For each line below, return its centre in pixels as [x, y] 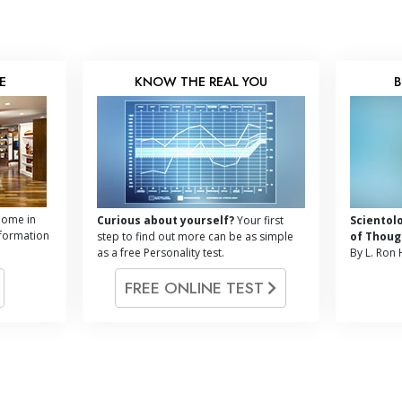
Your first [258, 220]
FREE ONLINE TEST [197, 288]
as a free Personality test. [160, 252]
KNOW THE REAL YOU [201, 82]
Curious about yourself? [165, 220]
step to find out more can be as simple [195, 236]
